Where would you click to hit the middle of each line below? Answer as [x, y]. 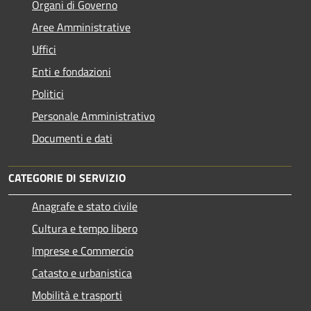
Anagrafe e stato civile [85, 206]
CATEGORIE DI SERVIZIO [67, 177]
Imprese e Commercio [83, 250]
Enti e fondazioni [72, 71]
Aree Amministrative [81, 27]
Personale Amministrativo [93, 116]
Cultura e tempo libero [85, 228]
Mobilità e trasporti [77, 295]
